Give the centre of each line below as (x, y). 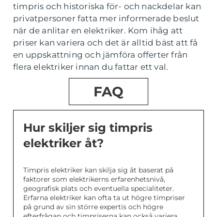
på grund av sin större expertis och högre (93, 207)
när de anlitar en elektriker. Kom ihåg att (98, 31)
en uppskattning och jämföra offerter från (101, 55)
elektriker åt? (63, 143)
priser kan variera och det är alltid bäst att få (106, 43)
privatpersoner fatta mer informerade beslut (106, 19)
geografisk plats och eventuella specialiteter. (99, 189)
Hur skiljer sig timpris (88, 128)
